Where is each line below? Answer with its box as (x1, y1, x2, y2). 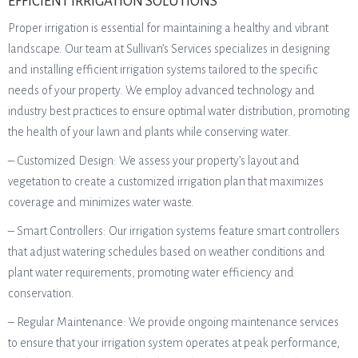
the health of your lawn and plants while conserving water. (8, 125, 291, 138)
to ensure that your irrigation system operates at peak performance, (8, 336, 340, 349)
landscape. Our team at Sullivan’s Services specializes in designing (8, 42, 330, 55)
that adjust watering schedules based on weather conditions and (8, 245, 325, 258)
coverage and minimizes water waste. (8, 196, 194, 209)
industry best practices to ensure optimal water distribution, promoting (8, 105, 350, 117)
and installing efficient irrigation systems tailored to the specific (8, 63, 318, 76)
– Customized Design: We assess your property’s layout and (8, 154, 300, 167)
